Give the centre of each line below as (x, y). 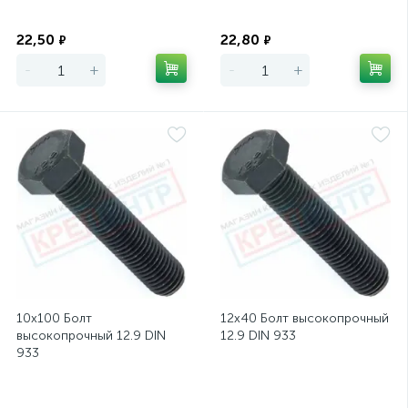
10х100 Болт (54, 318)
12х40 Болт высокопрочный (305, 318)
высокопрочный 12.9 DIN (91, 336)
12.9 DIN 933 (258, 336)
